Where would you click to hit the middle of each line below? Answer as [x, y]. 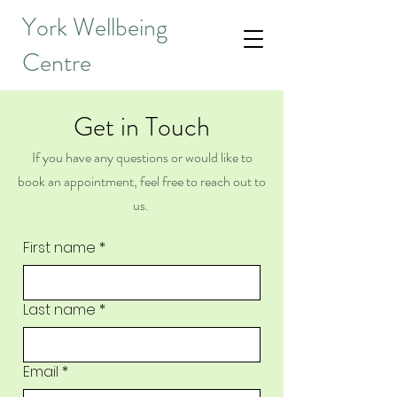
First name [59, 248]
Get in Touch [142, 127]
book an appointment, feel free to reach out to [142, 181]
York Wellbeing [95, 27]
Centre [57, 63]
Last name [59, 310]
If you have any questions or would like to [142, 157]
